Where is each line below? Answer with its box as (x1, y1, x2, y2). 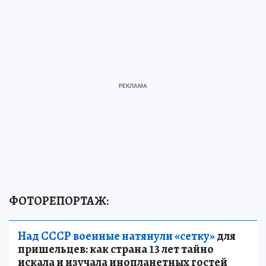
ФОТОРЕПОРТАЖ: (9, 193, 109, 209)
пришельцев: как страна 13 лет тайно (18, 241, 214, 257)
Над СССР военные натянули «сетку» (18, 228, 215, 244)
